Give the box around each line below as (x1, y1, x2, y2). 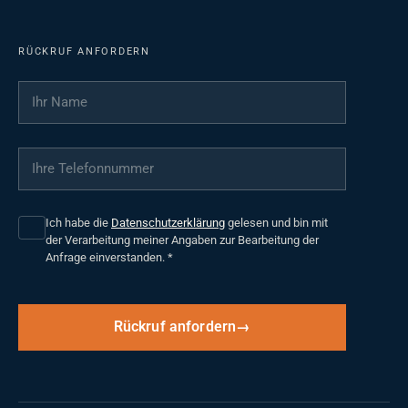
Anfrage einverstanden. (46, 250, 168, 265)
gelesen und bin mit (225, 216, 328, 230)
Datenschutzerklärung (111, 216, 225, 230)
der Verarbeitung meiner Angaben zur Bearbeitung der (46, 233, 319, 248)
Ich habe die (46, 216, 111, 230)
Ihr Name (17, 83, 88, 103)
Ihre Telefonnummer (17, 149, 169, 169)
